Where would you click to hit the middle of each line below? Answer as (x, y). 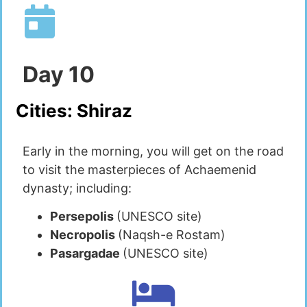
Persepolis (83, 216)
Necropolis (84, 235)
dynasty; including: (77, 188)
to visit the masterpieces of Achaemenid (139, 169)
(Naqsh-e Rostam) (172, 235)
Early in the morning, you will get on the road (153, 151)
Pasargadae (86, 253)
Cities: (46, 110)
